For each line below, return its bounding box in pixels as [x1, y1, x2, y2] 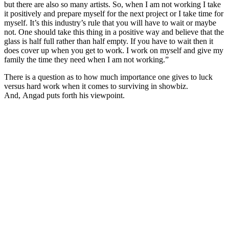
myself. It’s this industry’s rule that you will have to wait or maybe [4, 18, 216, 27]
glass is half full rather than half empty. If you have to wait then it [4, 36, 213, 45]
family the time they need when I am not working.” [4, 55, 169, 64]
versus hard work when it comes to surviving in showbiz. [4, 81, 188, 90]
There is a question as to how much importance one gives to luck [4, 72, 213, 81]
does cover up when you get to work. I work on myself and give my [4, 45, 223, 55]
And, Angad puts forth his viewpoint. [4, 90, 125, 100]
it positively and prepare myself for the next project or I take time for [4, 9, 223, 18]
